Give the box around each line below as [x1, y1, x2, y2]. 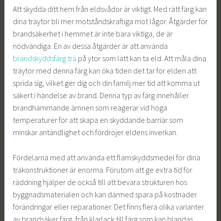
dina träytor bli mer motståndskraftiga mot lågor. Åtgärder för [13, 16, 208, 27]
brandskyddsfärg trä [13, 53, 77, 64]
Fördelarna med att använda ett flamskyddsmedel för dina [13, 152, 201, 162]
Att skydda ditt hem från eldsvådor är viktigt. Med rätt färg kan [13, 4, 207, 14]
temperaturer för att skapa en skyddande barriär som [13, 115, 184, 125]
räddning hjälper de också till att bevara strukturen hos [13, 177, 187, 187]
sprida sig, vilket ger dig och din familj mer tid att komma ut [13, 78, 200, 88]
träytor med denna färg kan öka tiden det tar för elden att [13, 66, 197, 76]
